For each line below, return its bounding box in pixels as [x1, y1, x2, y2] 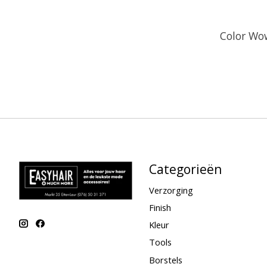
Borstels [148, 253, 182, 266]
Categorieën [148, 160, 222, 178]
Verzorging [148, 184, 193, 196]
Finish [148, 201, 171, 214]
